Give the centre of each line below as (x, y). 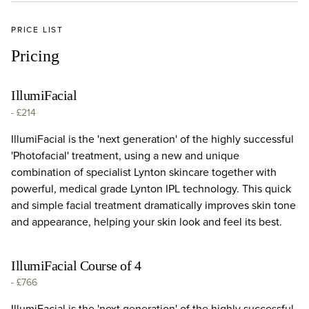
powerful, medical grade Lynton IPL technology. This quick (151, 188)
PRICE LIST (37, 30)
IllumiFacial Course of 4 (76, 265)
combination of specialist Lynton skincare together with (144, 172)
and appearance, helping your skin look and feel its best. (147, 221)
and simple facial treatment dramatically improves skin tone (153, 205)
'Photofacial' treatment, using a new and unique (125, 155)
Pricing (35, 56)
